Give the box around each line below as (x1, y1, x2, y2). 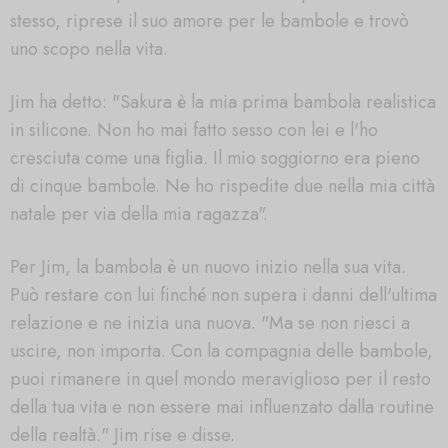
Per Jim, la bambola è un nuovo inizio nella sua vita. (10, 253, 406, 280)
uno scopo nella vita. (10, 36, 168, 63)
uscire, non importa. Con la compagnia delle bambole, (10, 337, 433, 364)
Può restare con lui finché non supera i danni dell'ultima (10, 281, 437, 308)
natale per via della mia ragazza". (10, 200, 268, 227)
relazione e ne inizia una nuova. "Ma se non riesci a (10, 309, 410, 336)
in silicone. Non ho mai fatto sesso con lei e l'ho (10, 116, 378, 143)
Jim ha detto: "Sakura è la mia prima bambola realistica (10, 88, 436, 115)
